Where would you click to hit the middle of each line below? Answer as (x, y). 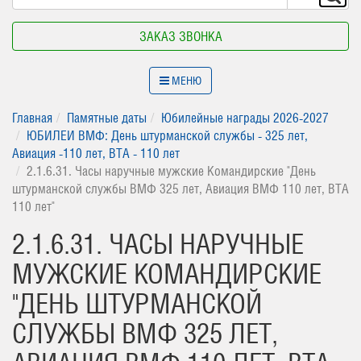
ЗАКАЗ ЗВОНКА (180, 36)
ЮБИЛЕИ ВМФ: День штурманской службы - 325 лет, (167, 135)
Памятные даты (107, 118)
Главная (32, 118)
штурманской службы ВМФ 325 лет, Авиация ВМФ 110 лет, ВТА (180, 189)
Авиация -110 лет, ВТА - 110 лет (96, 153)
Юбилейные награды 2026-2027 (245, 118)
